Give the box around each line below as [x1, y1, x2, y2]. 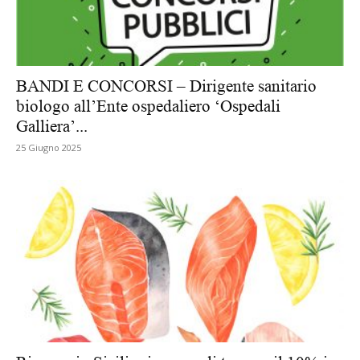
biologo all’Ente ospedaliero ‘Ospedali [16, 96, 280, 117]
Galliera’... [16, 117, 88, 137]
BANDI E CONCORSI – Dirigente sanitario [16, 76, 317, 96]
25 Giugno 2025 [16, 141, 81, 154]
